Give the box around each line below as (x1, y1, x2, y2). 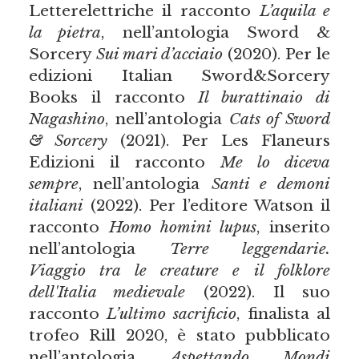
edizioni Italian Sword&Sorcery (28, 66, 331, 86)
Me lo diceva (220, 152, 331, 172)
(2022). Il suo (185, 282, 331, 302)
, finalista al (236, 304, 331, 324)
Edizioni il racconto (28, 152, 221, 172)
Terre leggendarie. (169, 239, 331, 259)
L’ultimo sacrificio (107, 304, 237, 324)
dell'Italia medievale (28, 282, 186, 302)
